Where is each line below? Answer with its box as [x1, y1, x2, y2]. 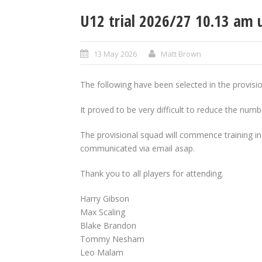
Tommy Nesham [80, 233, 144, 244]
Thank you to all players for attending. [80, 167, 223, 179]
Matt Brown [161, 48, 201, 59]
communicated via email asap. [80, 142, 195, 154]
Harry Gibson [80, 192, 129, 204]
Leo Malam [80, 246, 123, 258]
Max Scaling [80, 206, 125, 218]
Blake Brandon [80, 219, 136, 231]
